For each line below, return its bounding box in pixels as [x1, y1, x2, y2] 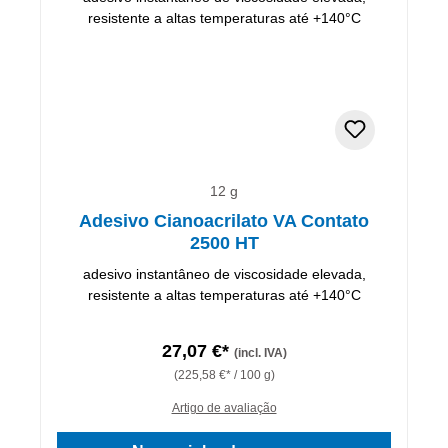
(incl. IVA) [233, 345, 287, 360]
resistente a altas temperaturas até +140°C [87, 286, 361, 303]
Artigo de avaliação [171, 400, 277, 415]
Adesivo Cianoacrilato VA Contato [79, 210, 369, 231]
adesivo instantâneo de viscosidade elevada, [82, 265, 366, 282]
